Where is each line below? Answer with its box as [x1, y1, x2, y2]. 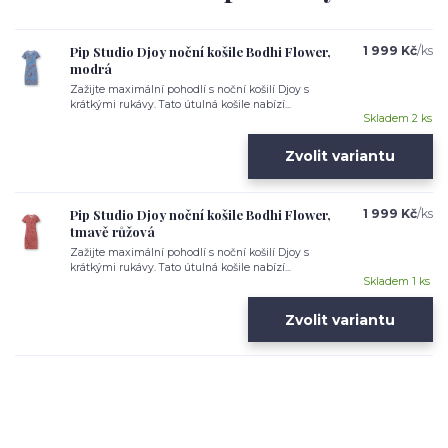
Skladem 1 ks [362, 275, 430, 289]
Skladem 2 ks [362, 112, 432, 126]
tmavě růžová [70, 223, 155, 241]
